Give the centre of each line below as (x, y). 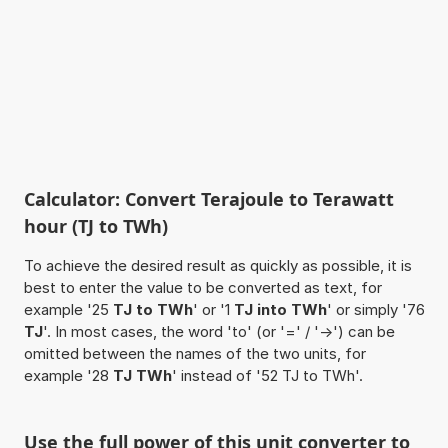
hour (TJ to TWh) (95, 225)
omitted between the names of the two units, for (194, 353)
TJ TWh (142, 375)
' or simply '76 (375, 309)
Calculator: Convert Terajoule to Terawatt (208, 198)
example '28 (68, 375)
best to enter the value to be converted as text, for (202, 287)
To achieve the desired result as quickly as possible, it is (217, 265)
